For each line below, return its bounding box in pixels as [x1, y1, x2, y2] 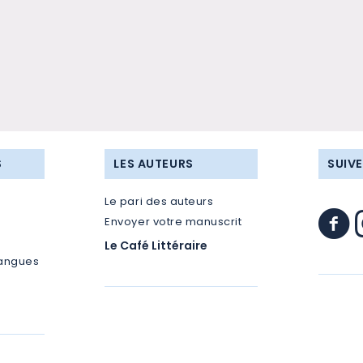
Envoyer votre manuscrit [105, 213, 242, 229]
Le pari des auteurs [105, 194, 214, 210]
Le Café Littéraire [105, 237, 208, 254]
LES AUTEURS [113, 155, 194, 172]
